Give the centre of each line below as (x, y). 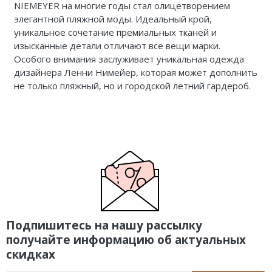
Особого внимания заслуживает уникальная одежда (129, 59)
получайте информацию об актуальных (126, 240)
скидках (31, 254)
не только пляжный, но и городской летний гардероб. (132, 85)
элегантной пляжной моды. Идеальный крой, (113, 19)
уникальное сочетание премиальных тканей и (115, 32)
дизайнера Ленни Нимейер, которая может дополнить (135, 72)
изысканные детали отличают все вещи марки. (117, 45)
